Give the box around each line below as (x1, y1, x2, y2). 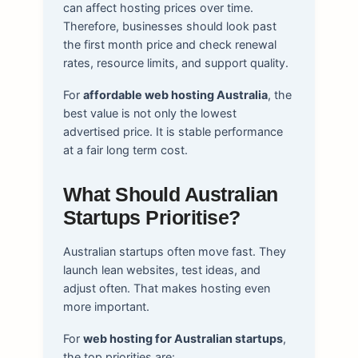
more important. (62, 299, 149, 313)
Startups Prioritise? (62, 206, 241, 229)
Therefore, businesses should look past (62, 18, 276, 33)
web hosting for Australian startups (82, 332, 283, 346)
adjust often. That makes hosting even (62, 280, 270, 295)
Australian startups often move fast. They (62, 244, 286, 258)
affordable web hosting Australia (82, 87, 268, 101)
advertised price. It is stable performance (62, 124, 283, 138)
